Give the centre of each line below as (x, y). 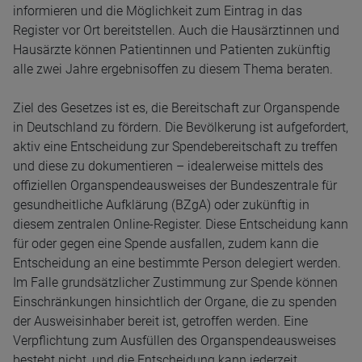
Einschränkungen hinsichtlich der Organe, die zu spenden (175, 302)
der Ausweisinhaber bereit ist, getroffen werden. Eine (160, 321)
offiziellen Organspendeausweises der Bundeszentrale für (175, 185)
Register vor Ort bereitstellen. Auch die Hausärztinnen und (176, 30)
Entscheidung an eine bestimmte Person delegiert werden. (177, 263)
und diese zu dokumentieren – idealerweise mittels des (168, 166)
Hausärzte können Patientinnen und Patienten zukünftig (172, 50)
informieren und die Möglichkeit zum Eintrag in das (158, 11)
